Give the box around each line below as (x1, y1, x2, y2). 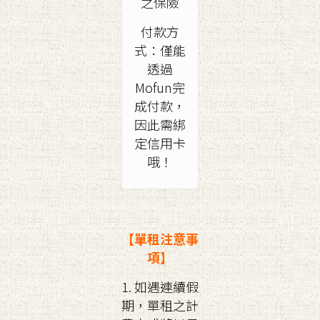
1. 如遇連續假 (121, 277, 199, 296)
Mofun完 (135, 78, 185, 96)
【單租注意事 (121, 229, 199, 248)
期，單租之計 (121, 296, 199, 314)
